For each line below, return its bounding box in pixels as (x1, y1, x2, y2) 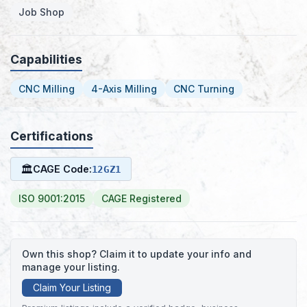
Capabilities (10, 51, 82, 66)
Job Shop (19, 5, 64, 18)
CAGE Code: (32, 162, 92, 175)
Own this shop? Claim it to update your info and (22, 248, 251, 260)
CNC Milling (19, 83, 75, 95)
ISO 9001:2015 (19, 193, 85, 205)
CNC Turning (173, 83, 234, 95)
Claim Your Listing (33, 282, 111, 294)
